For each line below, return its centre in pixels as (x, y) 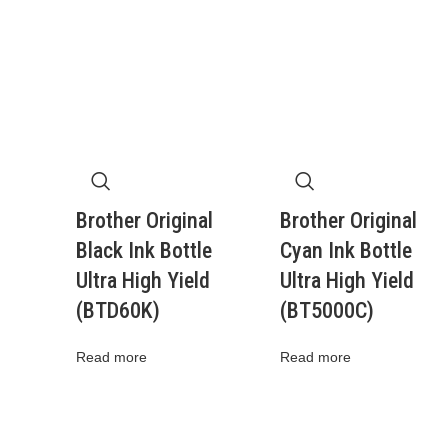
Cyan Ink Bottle (345, 250)
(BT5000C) (326, 310)
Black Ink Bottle (144, 250)
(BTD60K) (118, 310)
